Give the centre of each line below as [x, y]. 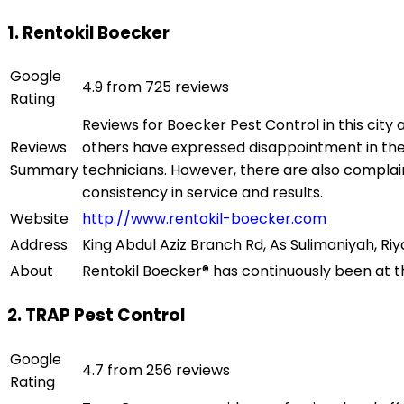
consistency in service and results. [202, 193]
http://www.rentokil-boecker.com [204, 219]
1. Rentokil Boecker [88, 32]
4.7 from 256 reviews [156, 370]
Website [39, 219]
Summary [44, 170]
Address [39, 245]
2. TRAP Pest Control [96, 315]
